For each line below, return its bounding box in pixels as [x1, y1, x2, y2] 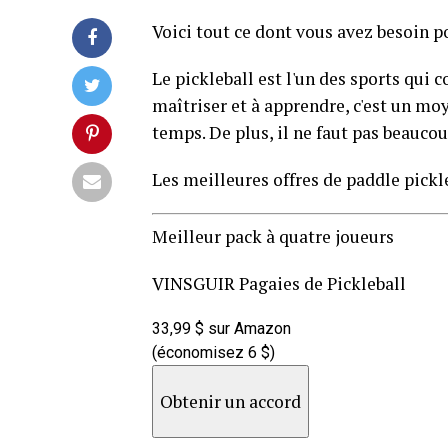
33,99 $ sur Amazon [152, 318, 291, 338]
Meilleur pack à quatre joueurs [152, 224, 394, 248]
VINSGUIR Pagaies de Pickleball [152, 271, 406, 295]
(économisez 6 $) [152, 342, 275, 362]
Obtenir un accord [160, 389, 301, 413]
